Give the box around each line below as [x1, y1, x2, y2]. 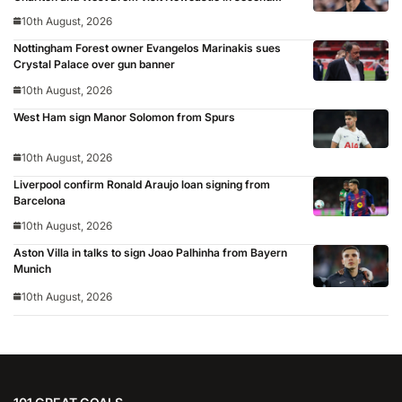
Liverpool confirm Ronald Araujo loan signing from [13, 178, 270, 192]
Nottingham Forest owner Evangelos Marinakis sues [13, 41, 281, 56]
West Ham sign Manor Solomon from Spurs [13, 109, 235, 124]
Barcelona [13, 194, 66, 208]
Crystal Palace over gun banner [13, 57, 175, 72]
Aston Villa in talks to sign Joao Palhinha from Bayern [13, 246, 287, 260]
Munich [13, 262, 51, 276]
